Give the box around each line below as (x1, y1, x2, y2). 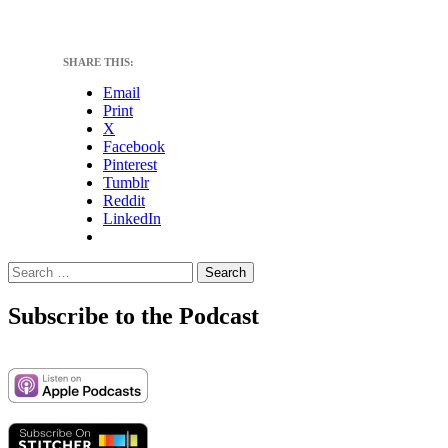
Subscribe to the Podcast (8, 303, 259, 330)
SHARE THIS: (63, 56, 134, 69)
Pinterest (103, 156, 157, 174)
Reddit (103, 192, 145, 210)
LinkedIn (103, 210, 161, 228)
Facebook (103, 138, 165, 156)
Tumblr (103, 174, 149, 192)
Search (7, 261, 50, 279)
